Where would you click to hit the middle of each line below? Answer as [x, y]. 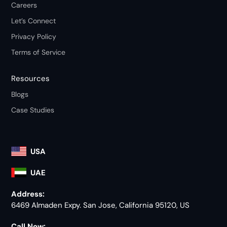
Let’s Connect [34, 21]
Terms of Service [39, 52]
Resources [31, 79]
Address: [28, 194]
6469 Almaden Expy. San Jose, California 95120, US [101, 205]
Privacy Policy [34, 37]
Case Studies [33, 110]
